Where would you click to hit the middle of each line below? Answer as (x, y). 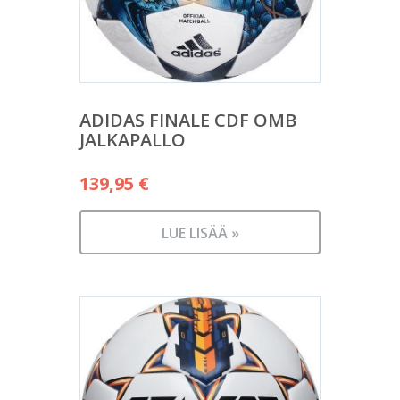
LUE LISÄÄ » (200, 233)
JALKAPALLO (133, 139)
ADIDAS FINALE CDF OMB (188, 120)
